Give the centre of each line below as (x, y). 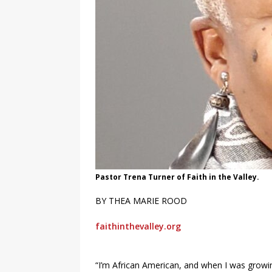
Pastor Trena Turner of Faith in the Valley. (177, 177)
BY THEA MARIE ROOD (141, 201)
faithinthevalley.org (138, 226)
